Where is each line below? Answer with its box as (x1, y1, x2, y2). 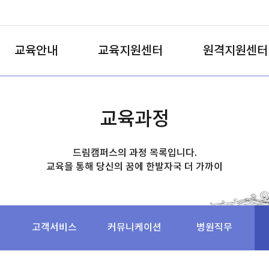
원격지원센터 (203, 43, 268, 58)
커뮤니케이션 (107, 222, 162, 233)
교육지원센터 (98, 43, 163, 58)
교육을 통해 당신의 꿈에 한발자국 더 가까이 (46, 162, 223, 172)
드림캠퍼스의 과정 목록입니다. (72, 148, 197, 159)
